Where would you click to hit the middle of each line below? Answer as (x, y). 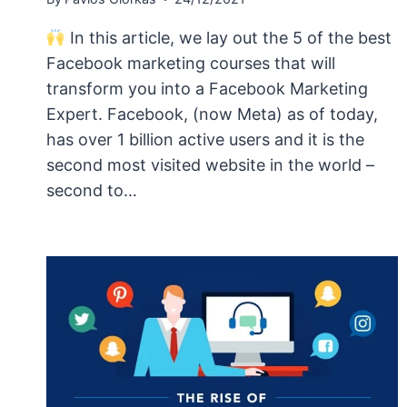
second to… (92, 191)
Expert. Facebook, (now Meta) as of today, (212, 114)
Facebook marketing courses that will (191, 64)
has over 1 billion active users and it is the (205, 140)
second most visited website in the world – (210, 165)
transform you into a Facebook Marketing (207, 89)
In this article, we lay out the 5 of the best (228, 38)
